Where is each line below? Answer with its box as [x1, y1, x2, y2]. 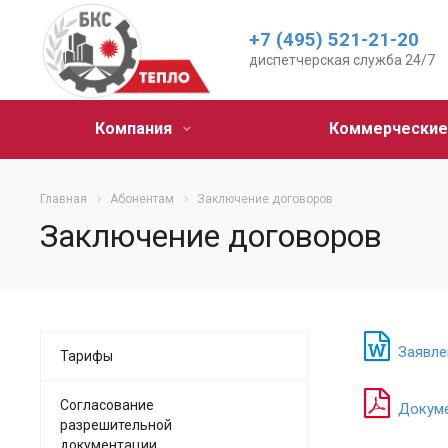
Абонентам [110, 192, 174, 206]
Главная [40, 192, 87, 206]
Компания [94, 119, 176, 138]
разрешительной [60, 416, 172, 433]
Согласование [60, 396, 154, 413]
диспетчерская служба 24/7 [248, 52, 435, 68]
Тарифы [60, 347, 113, 364]
